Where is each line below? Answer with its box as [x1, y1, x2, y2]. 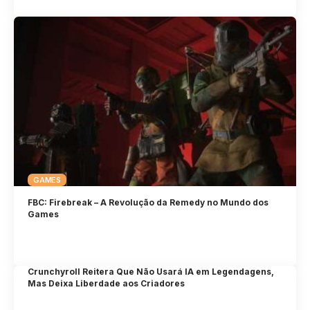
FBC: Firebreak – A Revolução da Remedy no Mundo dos [28, 197, 269, 208]
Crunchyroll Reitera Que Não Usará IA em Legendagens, [28, 266, 275, 277]
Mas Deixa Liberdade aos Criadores [28, 278, 185, 289]
